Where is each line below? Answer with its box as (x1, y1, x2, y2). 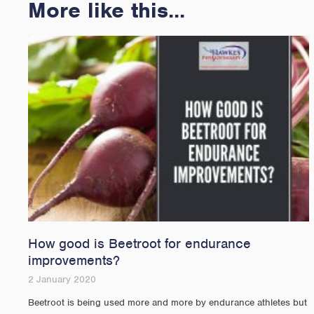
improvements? (28, 252, 120, 270)
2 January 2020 (28, 273, 96, 286)
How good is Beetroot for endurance (28, 235, 251, 253)
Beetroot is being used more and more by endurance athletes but (28, 296, 307, 309)
